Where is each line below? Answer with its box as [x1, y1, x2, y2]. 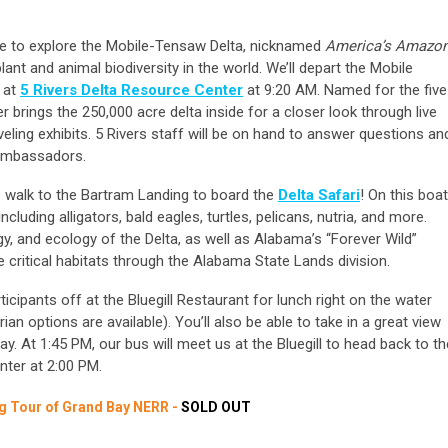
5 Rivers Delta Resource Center [20, 81, 243, 100]
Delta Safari [278, 186, 360, 205]
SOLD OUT [181, 399, 251, 416]
